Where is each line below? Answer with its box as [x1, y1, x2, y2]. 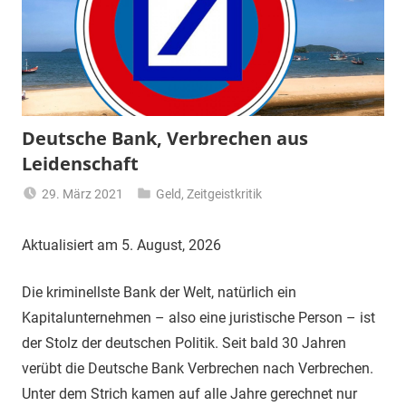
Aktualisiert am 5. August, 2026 [22, 236, 221, 254]
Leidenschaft [22, 150, 139, 176]
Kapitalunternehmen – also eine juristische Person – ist [22, 308, 375, 326]
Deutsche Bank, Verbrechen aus [22, 125, 308, 150]
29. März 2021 [42, 186, 124, 201]
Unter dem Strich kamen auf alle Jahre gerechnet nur [22, 384, 357, 402]
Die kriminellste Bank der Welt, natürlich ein [22, 283, 296, 301]
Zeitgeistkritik [187, 186, 263, 201]
